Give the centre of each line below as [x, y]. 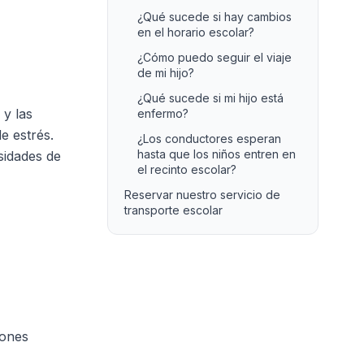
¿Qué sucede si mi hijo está [210, 98]
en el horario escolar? [196, 32]
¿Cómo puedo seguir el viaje [214, 57]
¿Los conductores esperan [209, 139]
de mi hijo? [166, 73]
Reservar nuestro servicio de [202, 195]
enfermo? [163, 113]
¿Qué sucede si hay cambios [214, 17]
